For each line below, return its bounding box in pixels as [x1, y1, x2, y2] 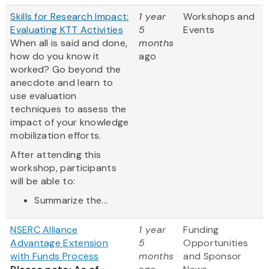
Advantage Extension [10, 237, 109, 250]
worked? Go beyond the [10, 63, 121, 76]
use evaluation [10, 89, 77, 103]
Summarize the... [34, 194, 108, 207]
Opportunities [183, 237, 249, 250]
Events [183, 23, 215, 37]
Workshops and [183, 10, 255, 23]
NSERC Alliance [10, 223, 78, 237]
